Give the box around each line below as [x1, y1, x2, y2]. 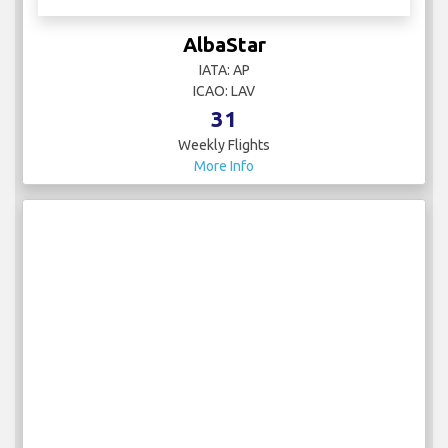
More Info [194, 157, 254, 174]
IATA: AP [198, 61, 250, 78]
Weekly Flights [178, 136, 270, 153]
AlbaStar [182, 32, 266, 56]
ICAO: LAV [193, 82, 255, 99]
